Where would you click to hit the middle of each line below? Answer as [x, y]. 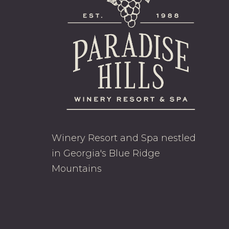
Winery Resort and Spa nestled [123, 138]
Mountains [76, 168]
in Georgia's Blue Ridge [106, 153]
